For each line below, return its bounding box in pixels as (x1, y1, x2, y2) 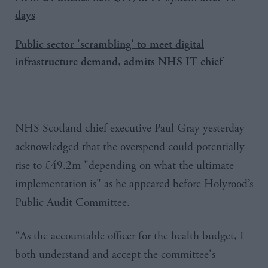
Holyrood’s (204, 176, 253, 191)
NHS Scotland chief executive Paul (15, 120, 177, 136)
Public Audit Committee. (15, 194, 130, 210)
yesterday (200, 120, 245, 136)
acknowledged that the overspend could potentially (15, 139, 245, 154)
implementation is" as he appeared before (15, 176, 204, 191)
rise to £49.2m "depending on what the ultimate (15, 157, 234, 173)
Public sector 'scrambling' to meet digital (15, 37, 204, 51)
